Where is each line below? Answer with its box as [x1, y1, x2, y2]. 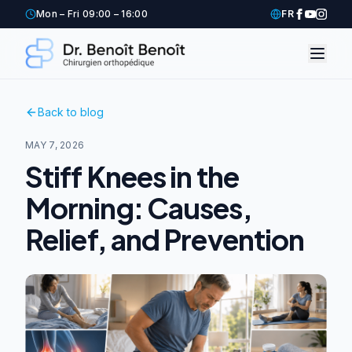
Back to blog [38, 105, 104, 119]
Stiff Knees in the [25, 159, 239, 194]
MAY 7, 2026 [25, 139, 85, 151]
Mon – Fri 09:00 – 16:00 [36, 8, 148, 20]
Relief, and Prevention [25, 222, 305, 257]
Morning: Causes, [25, 190, 252, 225]
